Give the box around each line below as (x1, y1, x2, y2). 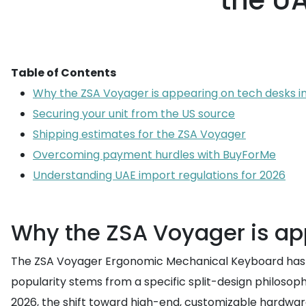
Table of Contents (11, 65, 116, 81)
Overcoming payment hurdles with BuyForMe (33, 147, 276, 163)
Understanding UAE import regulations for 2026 (33, 167, 286, 183)
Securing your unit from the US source (33, 106, 235, 122)
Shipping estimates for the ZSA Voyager (33, 126, 246, 142)
